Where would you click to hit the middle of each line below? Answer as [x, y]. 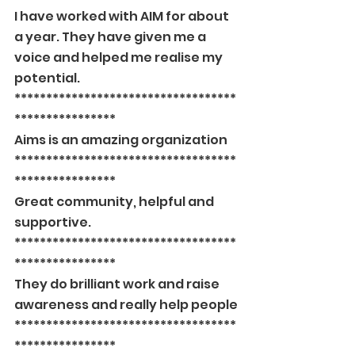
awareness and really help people [126, 305]
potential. [47, 78]
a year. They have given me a [111, 37]
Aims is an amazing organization [121, 140]
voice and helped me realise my [120, 57]
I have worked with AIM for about [123, 16]
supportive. [53, 222]
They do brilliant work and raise [118, 284]
